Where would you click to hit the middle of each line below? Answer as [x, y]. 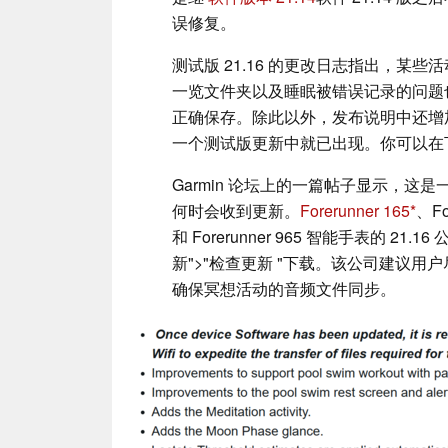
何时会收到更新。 [236, 210]
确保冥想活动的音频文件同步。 [284, 288]
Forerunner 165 [355, 210]
